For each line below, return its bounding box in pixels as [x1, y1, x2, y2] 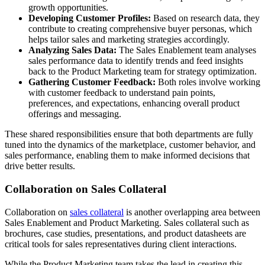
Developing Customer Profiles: [28, 13, 151, 24]
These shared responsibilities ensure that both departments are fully [5, 129, 253, 140]
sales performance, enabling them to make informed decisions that [5, 150, 250, 161]
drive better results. [5, 161, 75, 172]
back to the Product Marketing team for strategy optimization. [28, 66, 257, 77]
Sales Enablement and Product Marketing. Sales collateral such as [5, 217, 249, 228]
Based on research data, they [151, 13, 260, 24]
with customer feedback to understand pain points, [28, 88, 215, 98]
